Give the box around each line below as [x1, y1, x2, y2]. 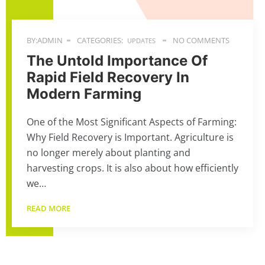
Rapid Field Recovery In [27, 69, 189, 86]
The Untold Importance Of [27, 52, 208, 69]
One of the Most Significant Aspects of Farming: [27, 115, 237, 128]
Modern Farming [27, 85, 141, 102]
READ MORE [27, 203, 72, 214]
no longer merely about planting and [27, 146, 190, 159]
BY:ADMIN [27, 35, 63, 46]
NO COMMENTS [171, 35, 230, 46]
